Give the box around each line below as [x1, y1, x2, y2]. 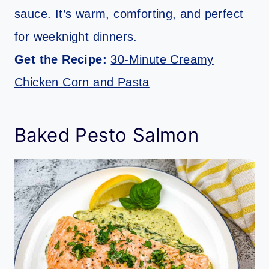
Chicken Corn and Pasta [14, 75, 150, 89]
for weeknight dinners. [14, 29, 138, 43]
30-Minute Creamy [110, 52, 214, 66]
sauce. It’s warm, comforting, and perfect [14, 7, 244, 20]
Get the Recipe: [14, 52, 111, 66]
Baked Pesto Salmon [14, 124, 199, 147]
